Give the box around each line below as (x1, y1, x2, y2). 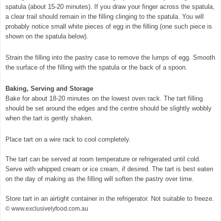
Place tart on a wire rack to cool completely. (5, 135, 131, 143)
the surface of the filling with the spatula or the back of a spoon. (5, 63, 187, 71)
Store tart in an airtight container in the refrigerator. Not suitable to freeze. (5, 194, 214, 202)
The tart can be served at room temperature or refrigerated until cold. (5, 155, 201, 163)
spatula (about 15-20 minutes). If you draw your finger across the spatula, (5, 2, 215, 10)
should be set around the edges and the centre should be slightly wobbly (5, 104, 212, 112)
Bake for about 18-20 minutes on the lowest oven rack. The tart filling (5, 94, 203, 102)
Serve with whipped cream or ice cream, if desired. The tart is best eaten (5, 165, 213, 173)
